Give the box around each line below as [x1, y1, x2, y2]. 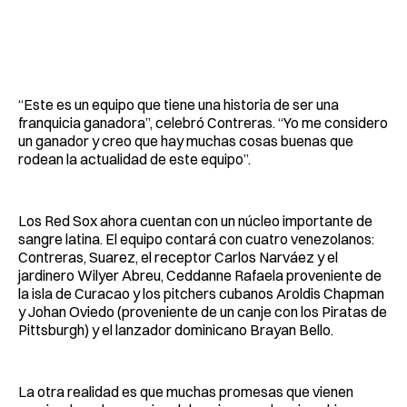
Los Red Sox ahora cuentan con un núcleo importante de [18, 211, 372, 230]
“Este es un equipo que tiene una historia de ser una [18, 94, 339, 114]
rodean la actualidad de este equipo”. [18, 149, 251, 168]
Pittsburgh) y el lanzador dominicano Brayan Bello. [18, 320, 333, 339]
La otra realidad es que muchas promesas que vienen [18, 382, 353, 401]
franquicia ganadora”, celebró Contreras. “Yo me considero [18, 113, 388, 132]
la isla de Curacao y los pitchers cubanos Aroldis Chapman [18, 283, 384, 303]
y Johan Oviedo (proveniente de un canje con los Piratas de [18, 302, 387, 321]
